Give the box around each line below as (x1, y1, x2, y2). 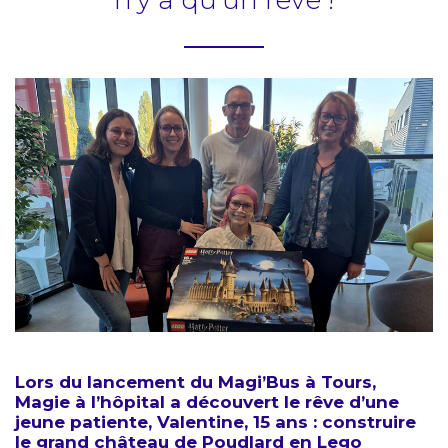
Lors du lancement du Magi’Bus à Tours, (15, 372, 376, 393)
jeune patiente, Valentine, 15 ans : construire (15, 412, 416, 433)
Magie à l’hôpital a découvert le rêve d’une (15, 392, 399, 413)
